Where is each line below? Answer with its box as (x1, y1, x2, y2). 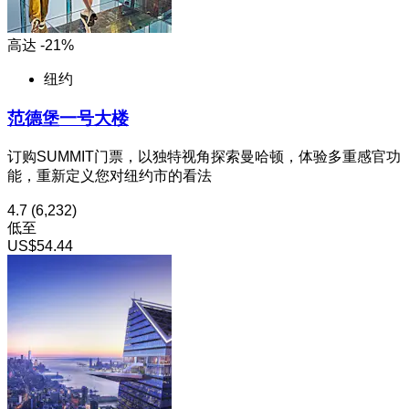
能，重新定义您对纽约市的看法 (7, 167, 212, 184)
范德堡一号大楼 (7, 109, 129, 129)
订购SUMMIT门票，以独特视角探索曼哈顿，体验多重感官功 (7, 148, 401, 164)
